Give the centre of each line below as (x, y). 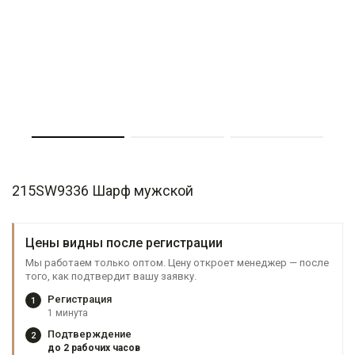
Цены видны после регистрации (124, 243)
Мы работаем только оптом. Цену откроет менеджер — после (177, 263)
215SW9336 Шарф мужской (103, 191)
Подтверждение (90, 334)
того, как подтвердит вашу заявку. (111, 276)
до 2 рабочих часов (94, 348)
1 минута (68, 313)
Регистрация (80, 299)
